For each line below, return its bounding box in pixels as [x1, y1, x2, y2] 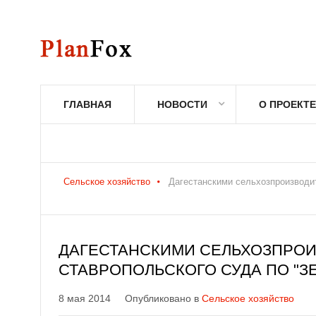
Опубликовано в [125, 293, 202, 304]
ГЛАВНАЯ [63, 99, 111, 110]
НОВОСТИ [157, 99, 207, 110]
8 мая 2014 [59, 293, 111, 304]
